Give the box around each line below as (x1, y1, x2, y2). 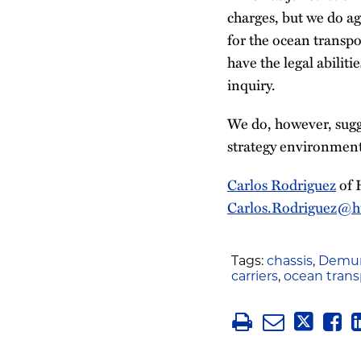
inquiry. (227, 73, 276, 95)
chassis (267, 255, 313, 268)
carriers (231, 270, 278, 284)
